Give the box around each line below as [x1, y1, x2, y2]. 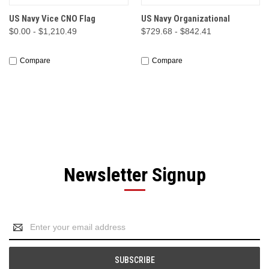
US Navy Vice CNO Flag [9, 13, 95, 25]
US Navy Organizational [141, 13, 230, 25]
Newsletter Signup [63, 163, 206, 187]
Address [9, 229, 40, 239]
